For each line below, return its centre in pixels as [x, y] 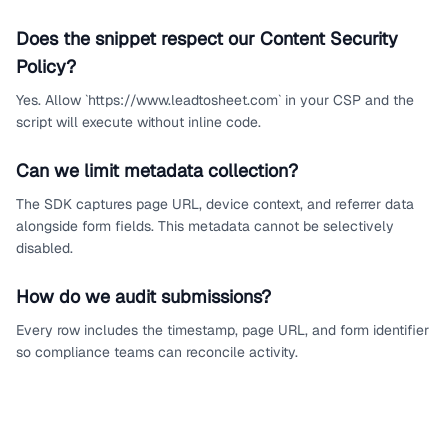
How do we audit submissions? [143, 296]
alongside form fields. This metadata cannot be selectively [205, 226]
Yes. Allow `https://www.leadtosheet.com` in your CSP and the [215, 100]
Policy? [46, 66]
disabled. [44, 248]
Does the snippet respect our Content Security [207, 38]
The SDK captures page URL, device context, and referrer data [215, 204]
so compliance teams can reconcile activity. [157, 352]
